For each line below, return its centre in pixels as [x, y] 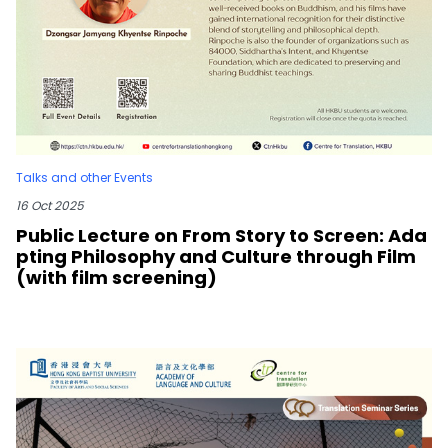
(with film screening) [116, 278]
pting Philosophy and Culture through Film [216, 257]
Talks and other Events [84, 178]
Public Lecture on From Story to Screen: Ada [221, 236]
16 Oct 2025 [50, 206]
